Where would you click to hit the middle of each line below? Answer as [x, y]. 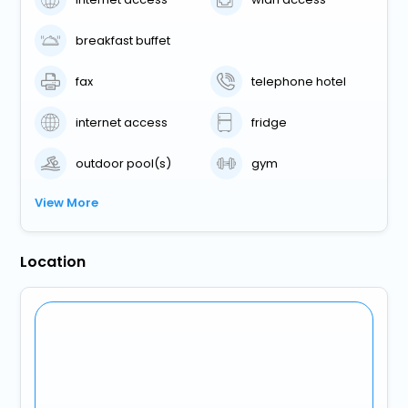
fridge [270, 122]
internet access [122, 122]
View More [67, 203]
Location [53, 262]
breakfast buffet [123, 40]
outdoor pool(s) [124, 163]
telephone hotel [299, 81]
